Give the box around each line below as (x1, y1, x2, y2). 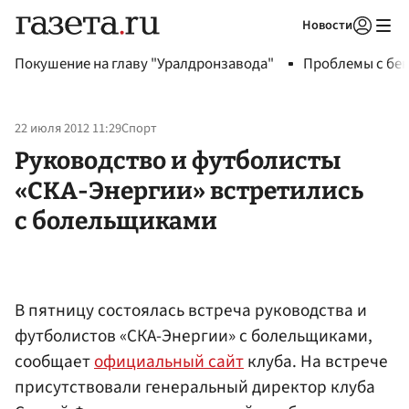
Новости (302, 16, 352, 35)
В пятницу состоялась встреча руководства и (15, 297, 367, 323)
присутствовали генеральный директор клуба (15, 373, 375, 400)
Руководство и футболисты (15, 145, 341, 175)
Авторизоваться (245, 40, 330, 57)
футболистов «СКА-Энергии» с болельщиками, (15, 322, 372, 349)
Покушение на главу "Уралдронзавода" (15, 53, 274, 75)
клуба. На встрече (244, 348, 388, 374)
